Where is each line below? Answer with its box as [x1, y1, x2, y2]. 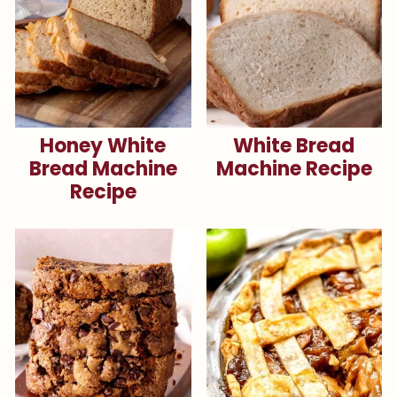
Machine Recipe [215, 155, 372, 183]
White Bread [233, 132, 355, 160]
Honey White [40, 132, 167, 160]
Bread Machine [28, 155, 177, 183]
